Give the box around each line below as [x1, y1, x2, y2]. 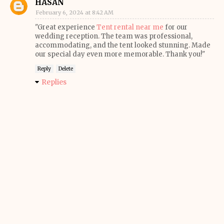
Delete [58, 65, 73, 72]
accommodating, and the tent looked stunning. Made [35, 41, 210, 49]
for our [163, 23, 187, 31]
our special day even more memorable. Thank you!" [35, 50, 205, 58]
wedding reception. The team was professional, [35, 32, 192, 40]
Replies [41, 77, 66, 86]
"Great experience [35, 23, 96, 31]
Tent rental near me [96, 23, 163, 31]
